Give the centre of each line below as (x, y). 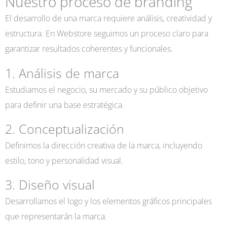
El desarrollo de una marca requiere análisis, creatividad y (108, 18)
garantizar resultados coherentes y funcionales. (89, 49)
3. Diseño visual (50, 185)
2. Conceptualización (65, 129)
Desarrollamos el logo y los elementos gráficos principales (108, 201)
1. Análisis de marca (62, 73)
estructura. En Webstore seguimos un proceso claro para (107, 33)
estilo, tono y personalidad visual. (64, 161)
